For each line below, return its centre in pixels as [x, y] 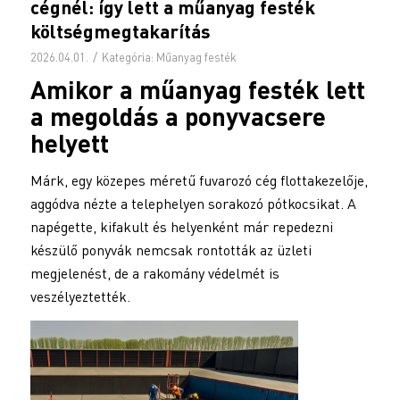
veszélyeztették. [80, 297]
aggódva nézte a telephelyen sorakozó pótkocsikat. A [193, 204]
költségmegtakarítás [120, 31]
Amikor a [84, 90]
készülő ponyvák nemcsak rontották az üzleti [171, 250]
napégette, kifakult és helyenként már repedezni [181, 227]
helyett [69, 143]
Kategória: [129, 58]
